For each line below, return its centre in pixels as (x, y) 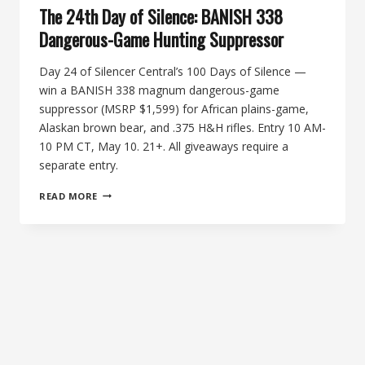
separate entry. (79, 165)
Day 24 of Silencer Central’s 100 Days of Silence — (173, 71)
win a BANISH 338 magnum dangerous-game (159, 90)
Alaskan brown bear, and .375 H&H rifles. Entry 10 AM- (182, 127)
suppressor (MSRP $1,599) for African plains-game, (174, 108)
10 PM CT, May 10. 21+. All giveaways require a (164, 146)
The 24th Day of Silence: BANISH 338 (161, 16)
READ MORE (69, 196)
